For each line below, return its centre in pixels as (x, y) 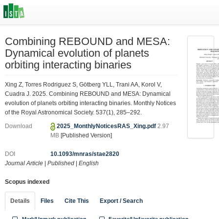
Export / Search (121, 201)
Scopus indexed (27, 182)
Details (20, 201)
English (89, 163)
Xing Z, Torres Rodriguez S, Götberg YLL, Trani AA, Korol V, (83, 84)
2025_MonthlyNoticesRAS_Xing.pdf (107, 126)
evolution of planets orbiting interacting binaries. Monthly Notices (90, 103)
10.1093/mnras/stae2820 (85, 154)
